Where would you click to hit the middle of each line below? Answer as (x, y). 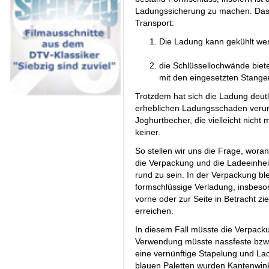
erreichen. (154, 211)
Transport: (155, 23)
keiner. (148, 132)
